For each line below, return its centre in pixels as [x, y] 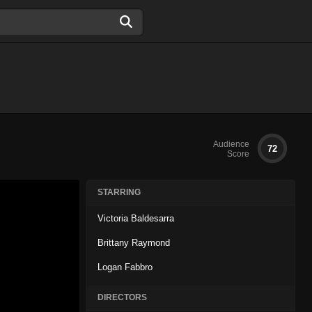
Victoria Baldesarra [136, 218]
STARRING [119, 192]
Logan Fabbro [125, 267]
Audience [231, 144]
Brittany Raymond [134, 243]
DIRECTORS [122, 297]
